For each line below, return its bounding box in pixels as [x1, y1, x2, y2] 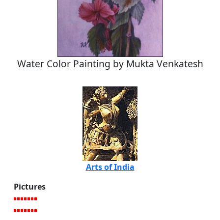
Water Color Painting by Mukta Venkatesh [17, 56, 203, 70]
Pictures [14, 181, 46, 192]
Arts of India [85, 161, 135, 172]
